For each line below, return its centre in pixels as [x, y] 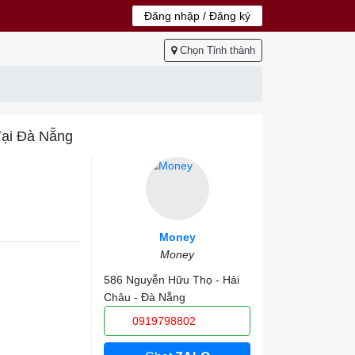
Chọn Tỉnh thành [218, 50]
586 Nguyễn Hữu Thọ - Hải [172, 280]
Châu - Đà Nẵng [145, 297]
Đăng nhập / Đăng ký [197, 16]
